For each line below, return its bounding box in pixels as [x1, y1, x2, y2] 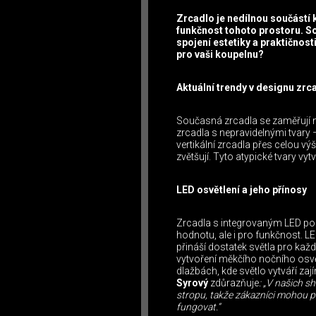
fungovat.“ [176, 301, 220, 313]
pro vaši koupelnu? [176, 49, 264, 61]
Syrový [176, 277, 210, 289]
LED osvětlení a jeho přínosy [176, 184, 307, 196]
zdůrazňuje [210, 277, 259, 289]
